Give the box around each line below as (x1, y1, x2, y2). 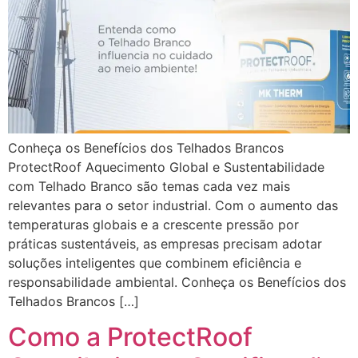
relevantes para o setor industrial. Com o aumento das (8, 197, 338, 213)
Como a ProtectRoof (8, 321, 253, 353)
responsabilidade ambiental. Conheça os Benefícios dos (8, 273, 346, 290)
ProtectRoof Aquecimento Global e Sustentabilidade (8, 158, 324, 175)
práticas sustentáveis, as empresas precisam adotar (8, 235, 322, 252)
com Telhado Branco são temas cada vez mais (8, 177, 290, 194)
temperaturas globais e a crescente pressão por (8, 216, 299, 233)
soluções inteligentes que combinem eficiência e (8, 254, 301, 271)
